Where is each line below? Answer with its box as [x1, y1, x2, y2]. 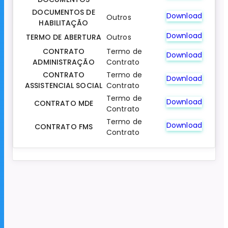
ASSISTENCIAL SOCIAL [25, 80, 102, 91]
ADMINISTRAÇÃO [33, 57, 95, 68]
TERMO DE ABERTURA [25, 32, 102, 43]
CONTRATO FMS [34, 122, 93, 132]
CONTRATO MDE [34, 98, 94, 109]
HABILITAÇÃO [39, 18, 89, 28]
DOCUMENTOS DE [32, 7, 95, 18]
